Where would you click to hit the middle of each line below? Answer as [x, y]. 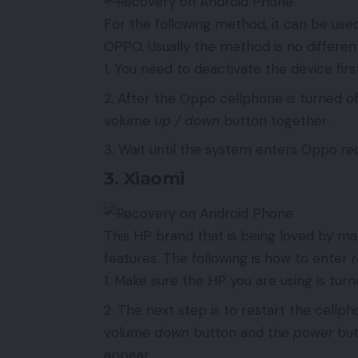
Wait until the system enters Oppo [230, 150]
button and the [241, 332]
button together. [274, 120]
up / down [187, 120]
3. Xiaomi [144, 178]
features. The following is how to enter [228, 259]
